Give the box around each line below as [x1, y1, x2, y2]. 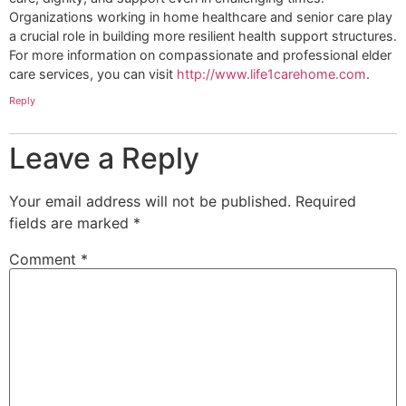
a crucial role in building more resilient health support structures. [9, 27, 397, 43]
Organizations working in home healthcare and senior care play [9, 8, 392, 24]
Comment [9, 249, 81, 268]
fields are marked [9, 213, 133, 232]
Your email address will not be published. [9, 191, 291, 210]
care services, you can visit [9, 65, 177, 82]
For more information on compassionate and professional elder [9, 46, 391, 63]
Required [295, 191, 356, 210]
